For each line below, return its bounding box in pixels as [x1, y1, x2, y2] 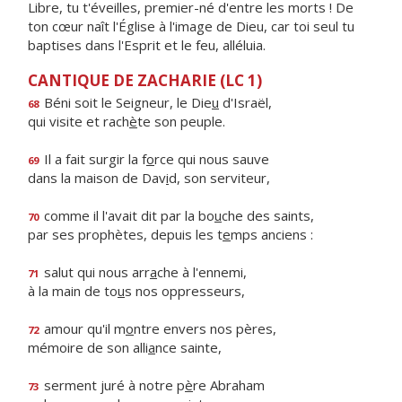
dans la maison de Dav [28, 169, 166, 187]
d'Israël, [219, 93, 272, 111]
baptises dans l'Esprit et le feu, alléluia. [28, 36, 266, 54]
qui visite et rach [28, 112, 129, 130]
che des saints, [222, 206, 314, 224]
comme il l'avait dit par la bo [40, 206, 214, 224]
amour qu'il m [40, 319, 126, 337]
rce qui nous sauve [154, 150, 269, 168]
